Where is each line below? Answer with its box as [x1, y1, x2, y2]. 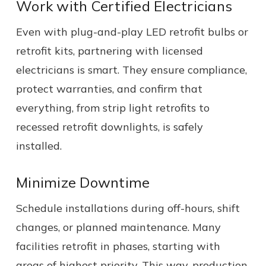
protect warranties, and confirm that [16, 81, 202, 96]
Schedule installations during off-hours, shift [16, 201, 240, 215]
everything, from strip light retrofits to [16, 100, 210, 115]
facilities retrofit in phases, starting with [16, 239, 220, 253]
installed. [16, 138, 62, 153]
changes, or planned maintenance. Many [16, 220, 221, 234]
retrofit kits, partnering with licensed [16, 43, 203, 58]
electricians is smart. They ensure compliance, [16, 62, 247, 77]
